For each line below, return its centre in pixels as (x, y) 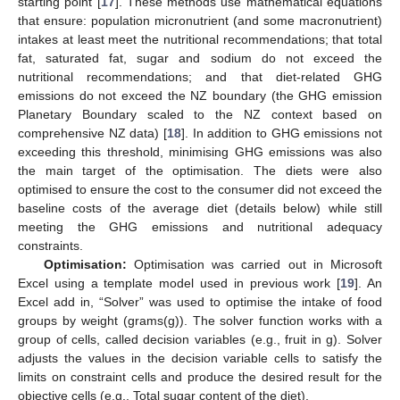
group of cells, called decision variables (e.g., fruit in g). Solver (200, 339)
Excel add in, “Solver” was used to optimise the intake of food (200, 302)
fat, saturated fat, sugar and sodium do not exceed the (200, 58)
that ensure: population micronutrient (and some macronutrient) (200, 21)
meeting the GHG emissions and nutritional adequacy (200, 227)
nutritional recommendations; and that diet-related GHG (200, 77)
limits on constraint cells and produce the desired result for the (200, 377)
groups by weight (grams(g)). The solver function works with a (200, 321)
